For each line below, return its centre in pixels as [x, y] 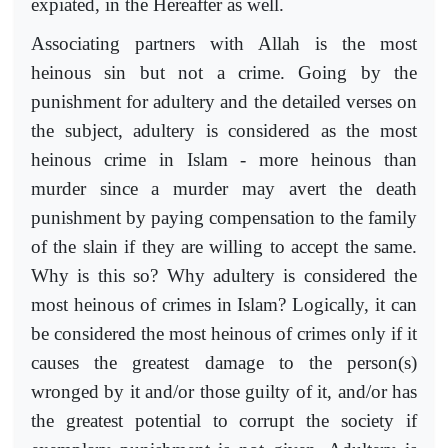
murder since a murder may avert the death [224, 188]
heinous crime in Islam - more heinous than [224, 159]
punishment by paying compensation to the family [224, 217]
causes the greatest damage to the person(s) [224, 362]
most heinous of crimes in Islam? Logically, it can [224, 304]
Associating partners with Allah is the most [224, 43]
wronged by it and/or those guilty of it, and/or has [224, 391]
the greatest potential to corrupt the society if [224, 420]
